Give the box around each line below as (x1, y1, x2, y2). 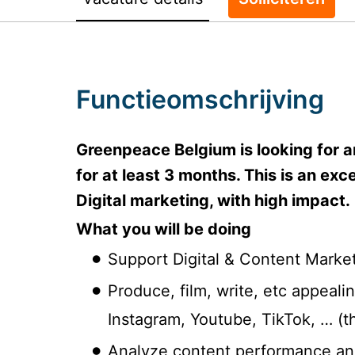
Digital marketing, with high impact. (76, 191, 350, 211)
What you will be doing (76, 219, 251, 239)
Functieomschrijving (76, 84, 324, 116)
